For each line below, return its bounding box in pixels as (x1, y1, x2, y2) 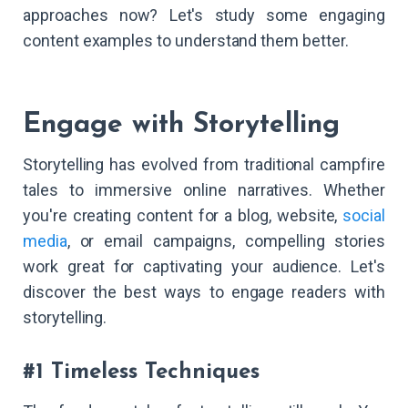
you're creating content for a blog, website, (23, 205, 343, 225)
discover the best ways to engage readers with (23, 281, 385, 301)
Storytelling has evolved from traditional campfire (23, 154, 385, 174)
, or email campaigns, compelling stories (66, 230, 385, 250)
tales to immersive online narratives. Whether (23, 179, 385, 199)
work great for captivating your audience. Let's (23, 256, 385, 276)
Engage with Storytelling (23, 111, 340, 140)
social (342, 205, 385, 225)
